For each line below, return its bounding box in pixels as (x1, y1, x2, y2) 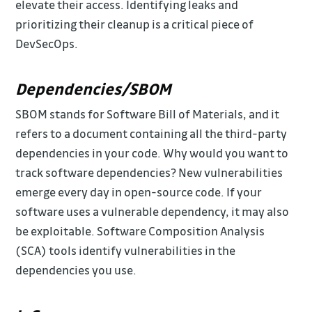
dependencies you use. (15, 263, 137, 278)
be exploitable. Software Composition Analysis (15, 224, 265, 239)
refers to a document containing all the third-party (15, 126, 288, 141)
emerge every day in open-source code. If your (15, 185, 263, 200)
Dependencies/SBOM (15, 79, 172, 100)
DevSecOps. (15, 36, 79, 52)
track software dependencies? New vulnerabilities (15, 165, 283, 180)
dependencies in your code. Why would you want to (15, 146, 289, 161)
